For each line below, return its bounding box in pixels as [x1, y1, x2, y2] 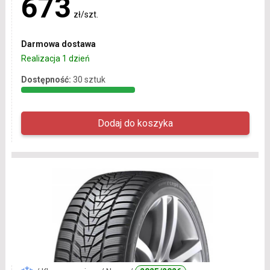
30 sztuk [72, 74, 105, 84]
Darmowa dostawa [20, 39, 96, 49]
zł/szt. [73, 9, 98, 19]
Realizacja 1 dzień [20, 53, 90, 63]
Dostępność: [20, 74, 71, 84]
